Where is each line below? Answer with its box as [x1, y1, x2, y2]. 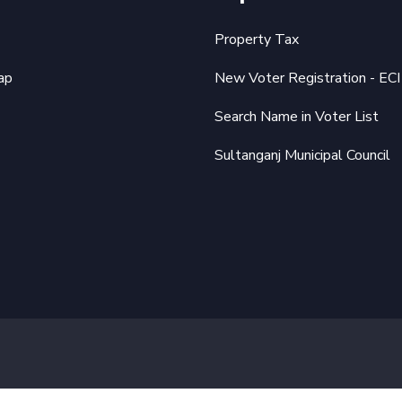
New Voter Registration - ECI [214, 67, 400, 88]
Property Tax [214, 29, 299, 49]
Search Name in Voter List [214, 106, 379, 127]
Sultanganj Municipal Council [214, 144, 390, 165]
